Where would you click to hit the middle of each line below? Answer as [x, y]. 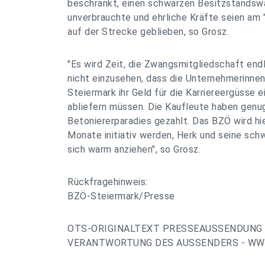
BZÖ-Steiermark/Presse [121, 196]
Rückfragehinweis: [108, 182]
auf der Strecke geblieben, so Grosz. [148, 32]
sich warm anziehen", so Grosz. [134, 149]
